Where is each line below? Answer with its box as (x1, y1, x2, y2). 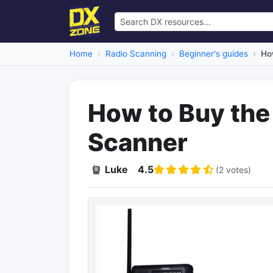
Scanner (88, 127, 188, 157)
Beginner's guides (179, 49, 248, 58)
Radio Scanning (105, 49, 166, 58)
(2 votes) (216, 164, 251, 175)
